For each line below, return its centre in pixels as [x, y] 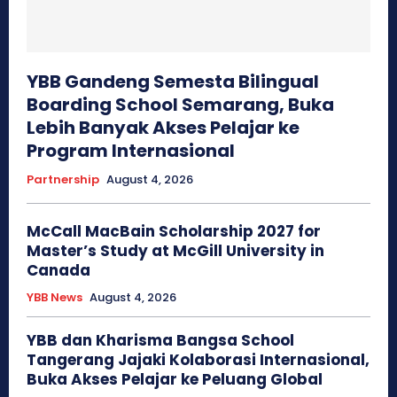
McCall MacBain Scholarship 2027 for [174, 231]
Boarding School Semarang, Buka [180, 104]
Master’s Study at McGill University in [175, 250]
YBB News [54, 297]
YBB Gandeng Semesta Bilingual [173, 81]
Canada [58, 270]
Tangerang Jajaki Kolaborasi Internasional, [198, 359]
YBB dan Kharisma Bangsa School [160, 340]
